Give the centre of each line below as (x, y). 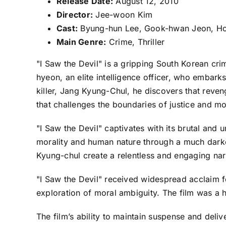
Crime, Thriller (135, 42)
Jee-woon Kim (123, 15)
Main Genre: (81, 42)
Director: (75, 15)
